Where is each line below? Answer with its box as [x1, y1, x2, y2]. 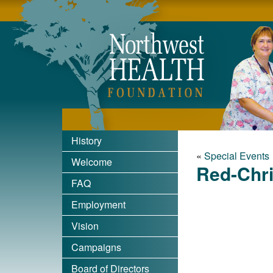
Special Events [204, 149, 269, 163]
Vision [71, 219, 99, 233]
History [71, 133, 102, 147]
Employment [71, 197, 126, 211]
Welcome [71, 155, 112, 169]
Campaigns [71, 240, 121, 254]
